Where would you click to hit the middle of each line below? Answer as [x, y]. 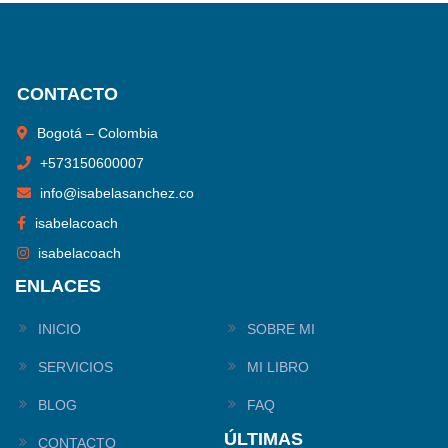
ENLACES [58, 285]
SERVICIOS [75, 366]
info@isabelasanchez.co [117, 192]
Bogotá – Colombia [97, 132]
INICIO [59, 328]
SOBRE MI [281, 328]
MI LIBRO [278, 366]
